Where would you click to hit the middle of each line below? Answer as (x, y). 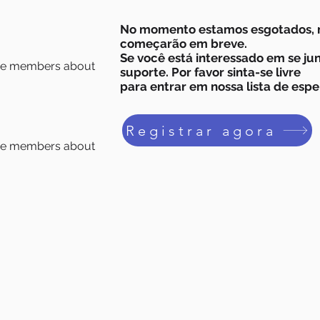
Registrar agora (201, 130)
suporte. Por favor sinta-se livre (210, 72)
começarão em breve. (184, 44)
